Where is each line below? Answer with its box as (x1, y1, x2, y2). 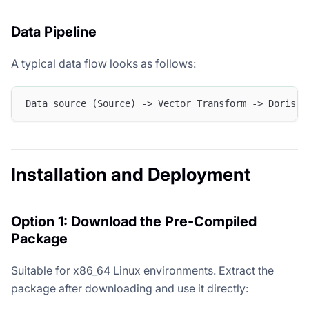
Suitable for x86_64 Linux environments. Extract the (11, 263, 274, 277)
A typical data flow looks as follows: (11, 56, 196, 70)
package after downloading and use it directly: (11, 281, 248, 295)
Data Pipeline (11, 23, 97, 40)
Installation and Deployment (11, 163, 251, 185)
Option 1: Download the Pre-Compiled (11, 212, 257, 230)
